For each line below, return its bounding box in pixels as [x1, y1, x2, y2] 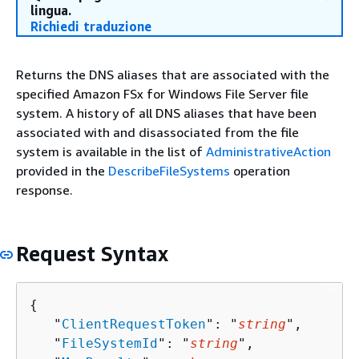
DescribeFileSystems [108, 163, 230, 179]
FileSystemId [62, 335, 158, 351]
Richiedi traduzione [30, 18, 152, 34]
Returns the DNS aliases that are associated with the [16, 67, 329, 83]
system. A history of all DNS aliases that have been [16, 105, 317, 121]
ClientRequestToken [62, 316, 206, 332]
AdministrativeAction [206, 143, 331, 159]
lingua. [30, 2, 71, 18]
